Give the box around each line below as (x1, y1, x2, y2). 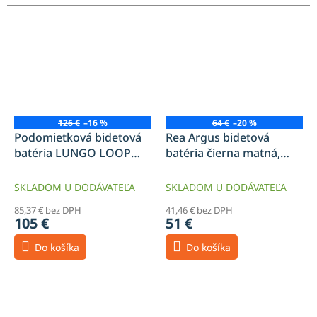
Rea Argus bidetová (166, 129, 270, 146)
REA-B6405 (166, 161, 223, 177)
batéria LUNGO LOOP (14, 145, 131, 161)
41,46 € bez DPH (166, 204, 233, 217)
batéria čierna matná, (166, 145, 280, 161)
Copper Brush (14, 161, 89, 177)
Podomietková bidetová (14, 129, 142, 146)
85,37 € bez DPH (14, 204, 81, 217)
